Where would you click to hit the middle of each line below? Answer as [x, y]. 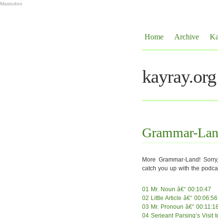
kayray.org [179, 76]
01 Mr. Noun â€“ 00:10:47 [177, 189]
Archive [187, 37]
